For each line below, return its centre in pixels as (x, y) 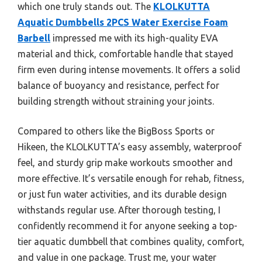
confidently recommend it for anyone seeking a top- (127, 226)
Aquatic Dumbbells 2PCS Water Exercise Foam (123, 23)
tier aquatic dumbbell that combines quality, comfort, (131, 242)
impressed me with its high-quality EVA (134, 38)
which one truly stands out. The (85, 7)
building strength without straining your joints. (116, 101)
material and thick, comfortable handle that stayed (125, 54)
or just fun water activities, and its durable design (122, 194)
